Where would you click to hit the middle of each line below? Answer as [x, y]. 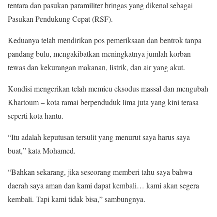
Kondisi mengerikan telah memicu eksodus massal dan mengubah [108, 89]
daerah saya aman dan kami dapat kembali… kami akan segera [103, 186]
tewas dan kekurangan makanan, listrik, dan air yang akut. [96, 67]
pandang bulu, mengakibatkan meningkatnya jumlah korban [99, 54]
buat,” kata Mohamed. [42, 151]
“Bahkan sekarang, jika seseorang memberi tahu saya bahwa [100, 172]
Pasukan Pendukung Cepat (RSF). [60, 19]
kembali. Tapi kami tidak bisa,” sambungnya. [77, 199]
